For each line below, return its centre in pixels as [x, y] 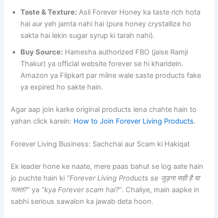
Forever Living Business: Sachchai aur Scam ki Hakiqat [100, 144]
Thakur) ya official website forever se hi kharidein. [102, 64]
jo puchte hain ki [39, 178]
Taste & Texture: [49, 12]
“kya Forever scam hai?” [82, 190]
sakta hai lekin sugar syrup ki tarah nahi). [88, 35]
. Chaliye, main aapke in [161, 190]
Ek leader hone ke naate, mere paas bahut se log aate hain [107, 166]
